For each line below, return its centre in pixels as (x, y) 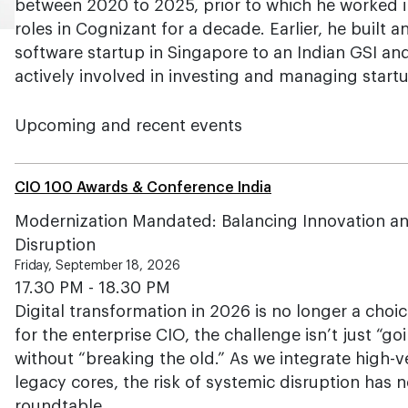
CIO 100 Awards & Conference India (143, 188)
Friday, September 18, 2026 (97, 266)
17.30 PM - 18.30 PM (92, 288)
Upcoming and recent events (128, 126)
